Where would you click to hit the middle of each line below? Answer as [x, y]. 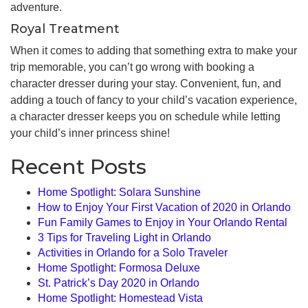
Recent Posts [78, 166]
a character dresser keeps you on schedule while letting [145, 116]
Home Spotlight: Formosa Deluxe [119, 267]
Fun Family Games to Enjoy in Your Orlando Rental [163, 222]
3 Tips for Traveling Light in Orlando [124, 237]
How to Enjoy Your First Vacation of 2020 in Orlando [164, 207]
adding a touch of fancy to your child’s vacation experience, [154, 100]
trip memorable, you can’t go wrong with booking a [132, 67]
